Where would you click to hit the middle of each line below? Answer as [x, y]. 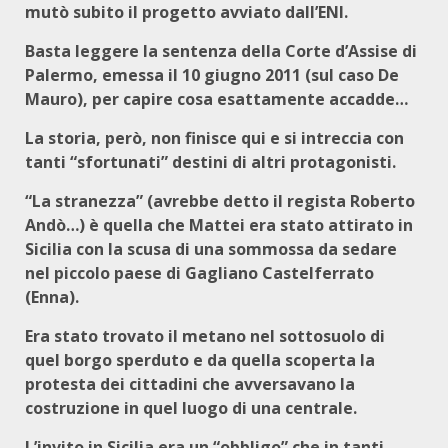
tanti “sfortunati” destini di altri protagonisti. [210, 162]
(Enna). [52, 297]
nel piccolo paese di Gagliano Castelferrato [199, 273]
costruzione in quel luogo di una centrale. [191, 408]
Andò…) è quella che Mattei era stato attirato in [219, 225]
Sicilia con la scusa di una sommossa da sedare [211, 249]
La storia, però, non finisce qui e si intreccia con [214, 138]
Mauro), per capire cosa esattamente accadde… [216, 99]
